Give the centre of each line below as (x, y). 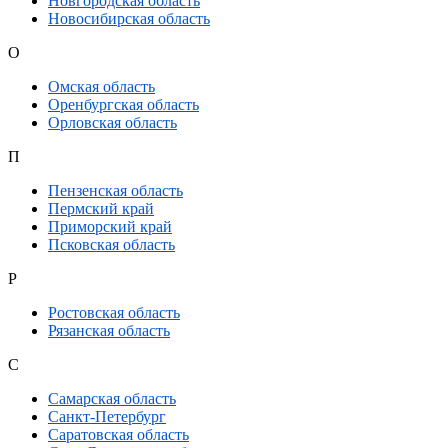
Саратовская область (118, 435)
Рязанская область (109, 331)
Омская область (101, 87)
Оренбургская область (123, 105)
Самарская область (112, 399)
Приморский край (110, 227)
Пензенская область (115, 191)
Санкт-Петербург (107, 417)
